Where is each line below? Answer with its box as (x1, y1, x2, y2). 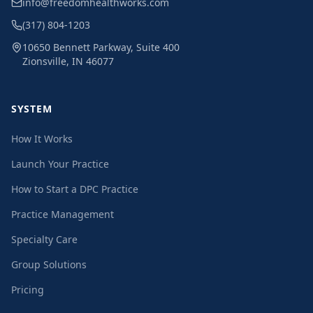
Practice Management (11, 208, 114, 221)
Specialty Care (11, 233, 78, 246)
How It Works (11, 132, 73, 145)
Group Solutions (11, 258, 87, 271)
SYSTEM (11, 102, 52, 115)
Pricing (11, 283, 44, 296)
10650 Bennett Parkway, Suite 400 (22, 41, 180, 54)
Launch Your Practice (11, 157, 109, 170)
